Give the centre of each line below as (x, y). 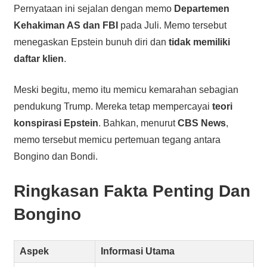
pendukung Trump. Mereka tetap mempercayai (113, 106)
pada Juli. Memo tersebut (172, 25)
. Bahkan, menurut (138, 123)
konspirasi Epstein (56, 123)
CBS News (201, 123)
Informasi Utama (138, 251)
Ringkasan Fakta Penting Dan (132, 191)
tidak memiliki (199, 42)
